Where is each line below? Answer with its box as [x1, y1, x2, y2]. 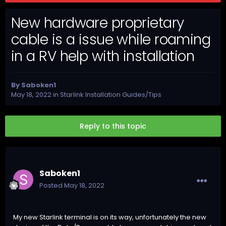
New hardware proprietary [11, 13, 184, 33]
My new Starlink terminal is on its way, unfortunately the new [13, 212, 206, 222]
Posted [39, 181, 64, 191]
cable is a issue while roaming [11, 29, 211, 49]
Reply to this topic [80, 121, 146, 132]
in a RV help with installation [11, 46, 195, 66]
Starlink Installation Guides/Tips [60, 89, 161, 99]
